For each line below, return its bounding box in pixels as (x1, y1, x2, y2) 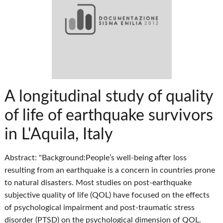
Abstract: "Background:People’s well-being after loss (4, 154, 187, 162)
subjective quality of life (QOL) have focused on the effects (4, 191, 210, 200)
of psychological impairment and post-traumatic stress (4, 204, 195, 212)
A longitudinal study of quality (4, 89, 214, 105)
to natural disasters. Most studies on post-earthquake (4, 179, 192, 187)
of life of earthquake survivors (4, 108, 214, 124)
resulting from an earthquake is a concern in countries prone (4, 166, 216, 175)
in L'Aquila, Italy (4, 126, 113, 143)
